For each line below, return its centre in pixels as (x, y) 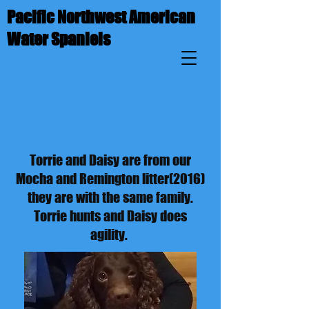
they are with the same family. (110, 197)
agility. (110, 235)
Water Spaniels (59, 39)
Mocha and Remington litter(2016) (110, 179)
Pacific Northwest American (101, 17)
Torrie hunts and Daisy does (110, 216)
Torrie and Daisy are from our (110, 160)
